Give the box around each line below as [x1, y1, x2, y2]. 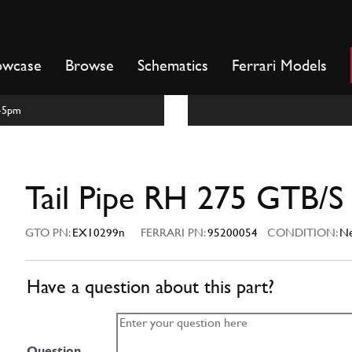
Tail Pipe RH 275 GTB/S [25, 178, 343, 217]
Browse [65, 56, 114, 75]
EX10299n [72, 225, 125, 240]
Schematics [137, 56, 208, 75]
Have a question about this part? [27, 276, 274, 299]
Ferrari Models [232, 56, 327, 75]
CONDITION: [258, 225, 339, 240]
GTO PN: [25, 225, 72, 240]
